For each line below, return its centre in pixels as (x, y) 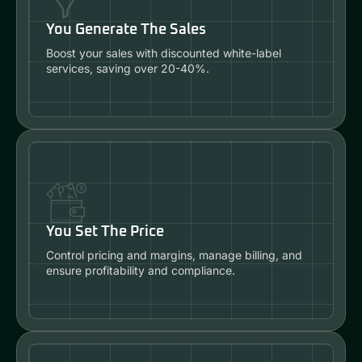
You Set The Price (105, 232)
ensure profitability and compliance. (141, 271)
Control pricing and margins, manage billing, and (174, 255)
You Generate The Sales (126, 30)
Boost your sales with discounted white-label (164, 53)
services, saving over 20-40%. (128, 69)
